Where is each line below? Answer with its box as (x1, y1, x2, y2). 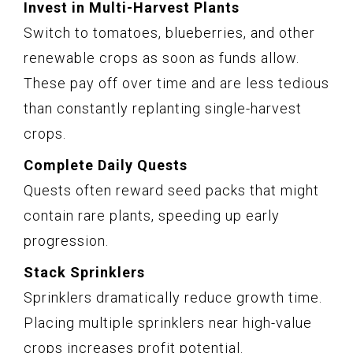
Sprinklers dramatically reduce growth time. (24, 288, 322, 306)
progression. (24, 232, 109, 249)
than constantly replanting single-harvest (24, 99, 302, 117)
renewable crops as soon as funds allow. (24, 49, 299, 66)
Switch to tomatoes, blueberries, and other (24, 24, 315, 41)
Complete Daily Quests (24, 156, 188, 173)
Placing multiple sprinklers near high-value (24, 314, 312, 331)
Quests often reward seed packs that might (24, 181, 319, 199)
